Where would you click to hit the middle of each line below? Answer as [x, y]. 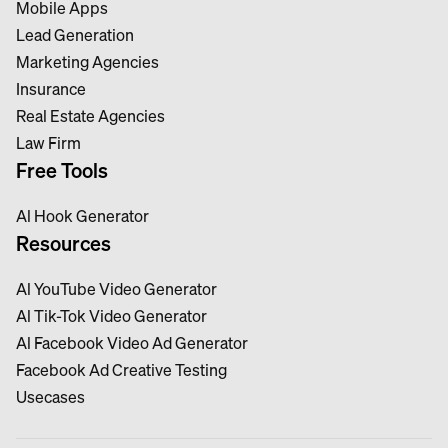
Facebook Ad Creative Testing [121, 369]
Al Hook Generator [82, 215]
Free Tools [62, 170]
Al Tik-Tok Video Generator [111, 315]
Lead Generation [75, 34]
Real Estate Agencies [90, 115]
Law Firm [48, 142]
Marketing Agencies [87, 61]
